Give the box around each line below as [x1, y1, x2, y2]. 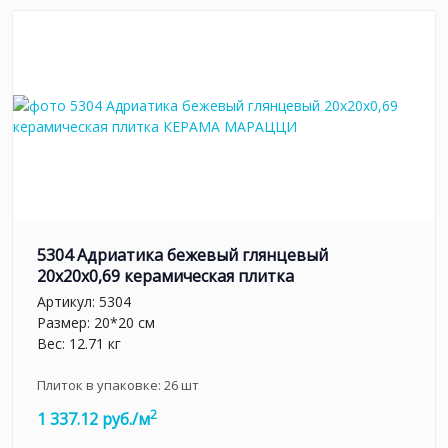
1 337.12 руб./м [37, 407, 150, 430]
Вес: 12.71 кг [37, 333, 121, 353]
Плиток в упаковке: [37, 375, 164, 394]
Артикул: [37, 291, 99, 311]
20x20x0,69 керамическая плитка [37, 265, 294, 288]
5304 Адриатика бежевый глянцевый [37, 244, 328, 267]
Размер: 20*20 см [37, 312, 155, 332]
